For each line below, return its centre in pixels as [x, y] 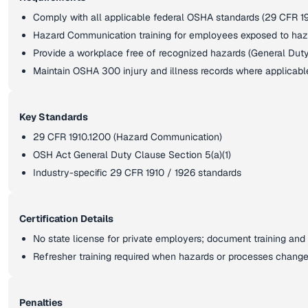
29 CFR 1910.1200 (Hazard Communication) [128, 137]
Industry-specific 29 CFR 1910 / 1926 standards [137, 173]
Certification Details [66, 219]
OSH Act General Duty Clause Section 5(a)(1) [132, 155]
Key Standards [54, 117]
